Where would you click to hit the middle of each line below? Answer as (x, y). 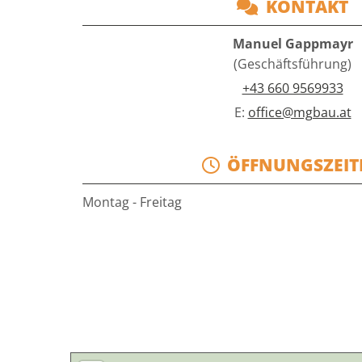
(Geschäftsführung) (293, 64)
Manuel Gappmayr (293, 44)
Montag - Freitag (132, 202)
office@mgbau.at (299, 113)
